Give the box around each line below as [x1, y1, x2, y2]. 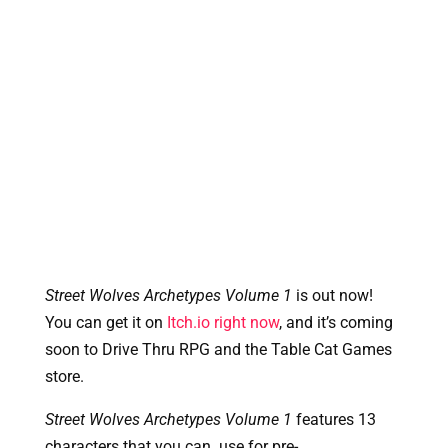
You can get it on [44, 312, 167, 332]
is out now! [291, 285, 373, 305]
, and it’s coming [278, 312, 393, 332]
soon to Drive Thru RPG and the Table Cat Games [44, 339, 392, 359]
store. [44, 366, 84, 386]
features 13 [291, 409, 376, 429]
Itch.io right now [166, 312, 279, 332]
